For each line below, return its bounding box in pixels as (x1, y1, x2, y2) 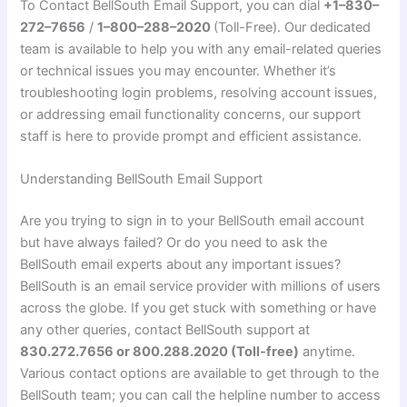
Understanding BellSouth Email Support (20, 171, 263, 188)
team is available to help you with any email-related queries (20, 40, 382, 57)
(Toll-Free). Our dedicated (213, 18, 372, 35)
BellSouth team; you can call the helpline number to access (20, 386, 382, 403)
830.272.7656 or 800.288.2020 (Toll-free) (20, 342, 300, 360)
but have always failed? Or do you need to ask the (20, 233, 328, 251)
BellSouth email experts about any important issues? (20, 255, 342, 273)
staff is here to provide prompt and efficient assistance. (20, 127, 362, 144)
